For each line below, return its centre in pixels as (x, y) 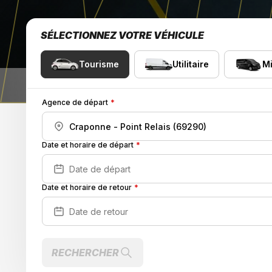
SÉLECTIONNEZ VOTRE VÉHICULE (122, 36)
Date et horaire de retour (87, 188)
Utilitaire (191, 64)
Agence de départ (75, 103)
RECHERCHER (85, 253)
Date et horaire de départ (88, 145)
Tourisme (99, 64)
